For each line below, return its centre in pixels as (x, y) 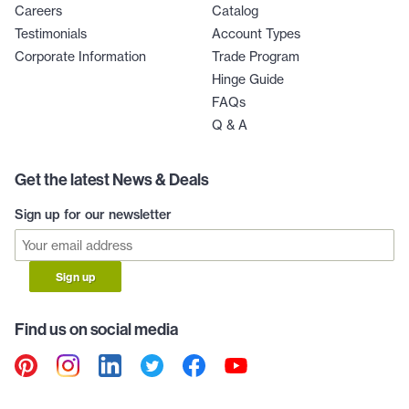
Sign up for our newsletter (93, 214)
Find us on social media (96, 330)
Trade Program (256, 56)
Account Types (256, 33)
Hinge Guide (248, 79)
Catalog (235, 10)
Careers (38, 10)
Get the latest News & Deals (112, 179)
